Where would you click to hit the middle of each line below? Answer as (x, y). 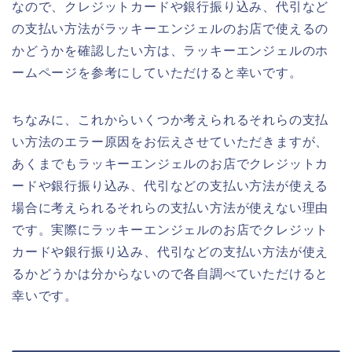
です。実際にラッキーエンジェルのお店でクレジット (170, 230)
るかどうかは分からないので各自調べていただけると (170, 274)
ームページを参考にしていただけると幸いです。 (157, 73)
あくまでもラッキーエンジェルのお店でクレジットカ (170, 164)
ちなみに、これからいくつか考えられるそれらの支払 (170, 120)
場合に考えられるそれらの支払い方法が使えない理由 (170, 208)
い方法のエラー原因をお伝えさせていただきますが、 (170, 142)
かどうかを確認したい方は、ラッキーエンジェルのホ (170, 51)
